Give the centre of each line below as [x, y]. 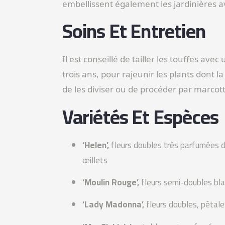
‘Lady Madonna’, [113, 205]
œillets [95, 160]
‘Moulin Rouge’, [110, 182]
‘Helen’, [96, 145]
